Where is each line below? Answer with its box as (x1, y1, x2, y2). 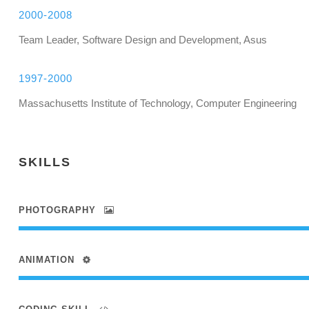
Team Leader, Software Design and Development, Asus (18, 34, 267, 46)
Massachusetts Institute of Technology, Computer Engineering (18, 97, 297, 109)
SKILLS (18, 155, 71, 169)
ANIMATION (18, 255, 74, 265)
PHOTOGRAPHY (18, 205, 96, 215)
